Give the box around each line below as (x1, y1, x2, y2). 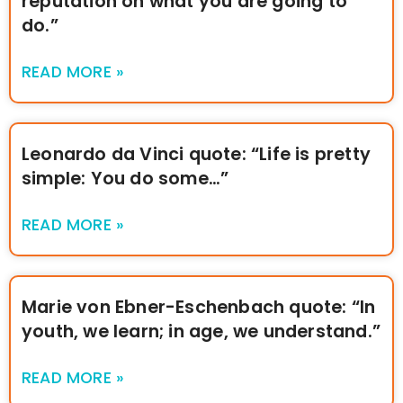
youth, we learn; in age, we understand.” (22, 319, 381, 345)
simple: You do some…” (22, 166, 229, 192)
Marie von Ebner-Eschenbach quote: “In (22, 295, 376, 320)
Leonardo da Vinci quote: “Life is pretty (22, 142, 372, 167)
